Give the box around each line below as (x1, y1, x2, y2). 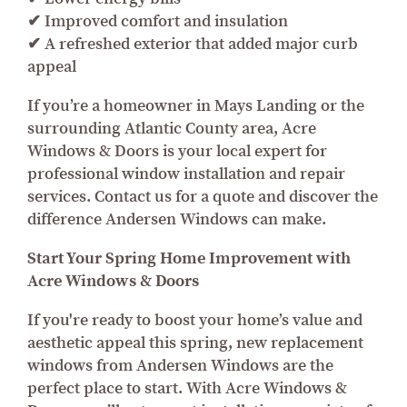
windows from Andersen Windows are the (27, 354, 333, 376)
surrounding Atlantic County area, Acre (27, 117, 316, 139)
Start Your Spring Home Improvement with (27, 247, 351, 269)
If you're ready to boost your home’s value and (27, 309, 362, 331)
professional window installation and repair (27, 163, 345, 184)
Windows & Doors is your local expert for (27, 140, 327, 162)
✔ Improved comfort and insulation (27, 10, 288, 32)
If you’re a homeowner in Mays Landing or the (27, 94, 364, 116)
